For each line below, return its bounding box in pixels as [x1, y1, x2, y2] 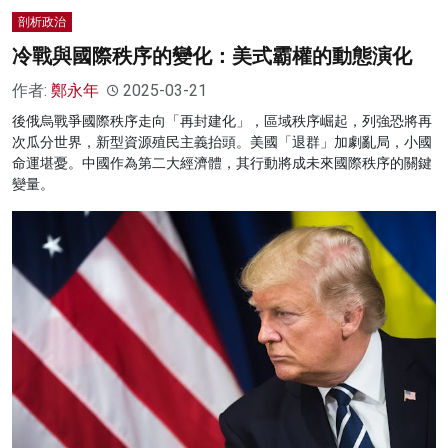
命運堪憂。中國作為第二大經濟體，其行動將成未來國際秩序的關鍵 [12, 155, 432, 172]
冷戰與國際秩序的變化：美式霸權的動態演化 [12, 44, 412, 69]
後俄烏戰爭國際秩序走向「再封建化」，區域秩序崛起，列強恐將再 [12, 113, 432, 130]
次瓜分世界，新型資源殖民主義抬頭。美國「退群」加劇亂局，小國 [12, 134, 432, 151]
